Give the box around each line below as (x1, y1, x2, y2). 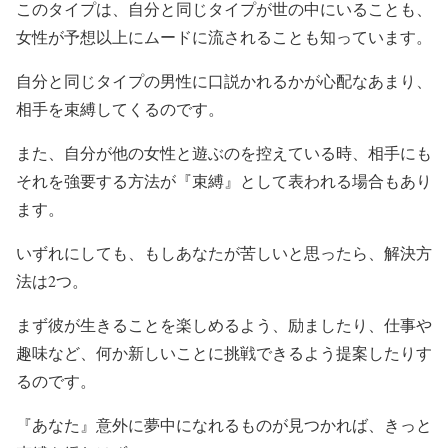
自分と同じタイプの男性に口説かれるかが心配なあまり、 (16, 69, 432, 91)
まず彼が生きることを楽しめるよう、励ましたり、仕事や (16, 313, 432, 335)
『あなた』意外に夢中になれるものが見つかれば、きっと (16, 413, 432, 435)
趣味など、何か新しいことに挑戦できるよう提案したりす (16, 341, 432, 363)
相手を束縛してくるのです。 (16, 97, 224, 119)
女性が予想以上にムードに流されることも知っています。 (16, 25, 432, 47)
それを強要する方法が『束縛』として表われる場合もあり (16, 169, 432, 191)
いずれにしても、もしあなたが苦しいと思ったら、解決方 (16, 241, 432, 263)
